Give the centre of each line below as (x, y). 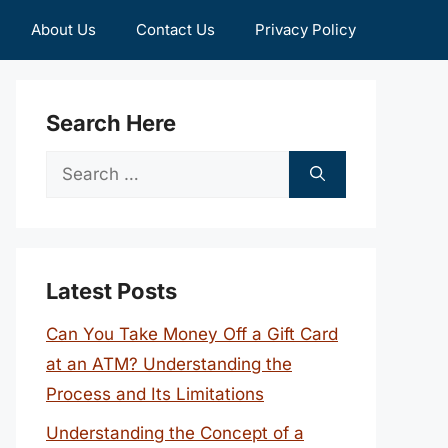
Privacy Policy (305, 29)
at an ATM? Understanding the (169, 364)
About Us (63, 29)
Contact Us (175, 29)
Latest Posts (111, 291)
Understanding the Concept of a (175, 432)
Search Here (111, 123)
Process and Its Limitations (155, 394)
